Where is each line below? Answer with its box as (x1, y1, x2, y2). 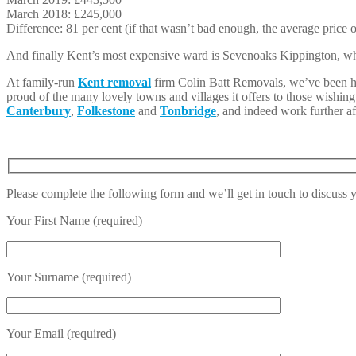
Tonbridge (160, 104, 216, 118)
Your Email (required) (6, 326, 116, 340)
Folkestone (77, 104, 135, 118)
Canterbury (6, 104, 71, 118)
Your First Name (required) (6, 213, 142, 227)
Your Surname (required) (6, 269, 131, 284)
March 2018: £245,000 (6, 7, 122, 21)
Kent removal (78, 75, 151, 90)
